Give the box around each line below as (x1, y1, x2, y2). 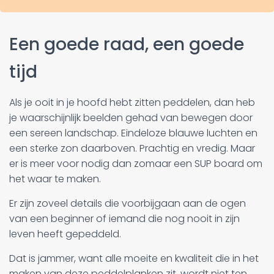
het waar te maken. (9, 172, 101, 186)
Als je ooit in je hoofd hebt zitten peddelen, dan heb (9, 95, 255, 109)
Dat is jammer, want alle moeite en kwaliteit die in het (9, 251, 259, 265)
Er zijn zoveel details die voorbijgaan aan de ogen (9, 196, 246, 210)
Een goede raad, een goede (9, 32, 244, 56)
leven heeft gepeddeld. (9, 227, 121, 241)
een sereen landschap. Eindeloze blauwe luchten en (9, 126, 257, 140)
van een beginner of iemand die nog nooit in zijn (9, 212, 240, 226)
